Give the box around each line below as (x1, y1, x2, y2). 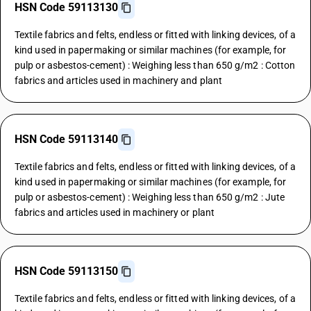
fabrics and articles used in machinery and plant (15, 75, 223, 86)
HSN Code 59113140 (15, 133, 118, 146)
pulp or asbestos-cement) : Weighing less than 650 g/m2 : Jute (15, 192, 285, 203)
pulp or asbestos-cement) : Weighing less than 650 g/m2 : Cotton (15, 60, 296, 71)
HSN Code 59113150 (15, 264, 118, 278)
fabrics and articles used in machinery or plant (15, 207, 215, 218)
